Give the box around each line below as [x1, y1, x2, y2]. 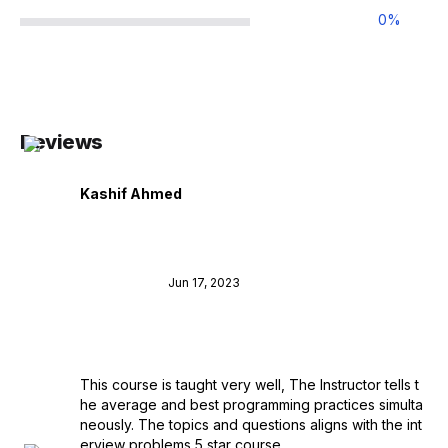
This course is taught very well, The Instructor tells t [80, 375, 419, 393]
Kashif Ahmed [80, 185, 182, 203]
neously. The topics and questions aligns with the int [80, 415, 422, 433]
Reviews [20, 130, 103, 155]
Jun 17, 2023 [168, 274, 240, 290]
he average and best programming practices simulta [80, 395, 423, 413]
